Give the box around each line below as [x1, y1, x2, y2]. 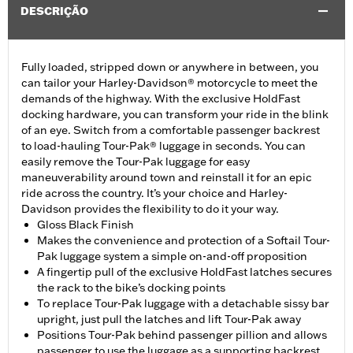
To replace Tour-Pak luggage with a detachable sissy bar [37, 296, 329, 311]
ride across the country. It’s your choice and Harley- [21, 186, 288, 201]
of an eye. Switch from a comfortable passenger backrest [21, 123, 320, 138]
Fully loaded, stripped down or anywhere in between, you [21, 60, 318, 75]
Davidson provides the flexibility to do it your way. [21, 202, 279, 217]
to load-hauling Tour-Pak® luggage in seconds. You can [21, 139, 306, 154]
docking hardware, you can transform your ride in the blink [21, 107, 329, 122]
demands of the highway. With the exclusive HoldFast [21, 91, 300, 106]
